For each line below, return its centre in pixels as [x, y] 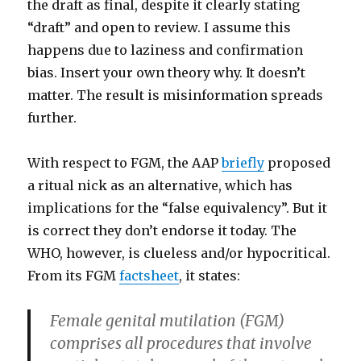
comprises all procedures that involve [181, 344]
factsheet [149, 276]
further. [52, 118]
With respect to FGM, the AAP [125, 163]
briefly [243, 163]
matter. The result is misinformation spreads [176, 95]
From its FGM [74, 276]
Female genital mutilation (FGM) [168, 321]
